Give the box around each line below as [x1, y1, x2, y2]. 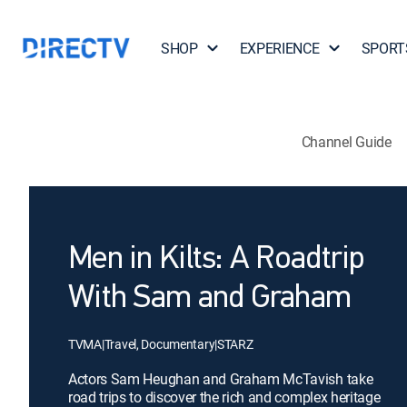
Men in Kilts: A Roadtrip [68, 243, 365, 276]
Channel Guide [301, 131, 392, 152]
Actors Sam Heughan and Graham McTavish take [68, 369, 373, 389]
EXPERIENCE [239, 38, 320, 58]
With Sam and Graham [68, 283, 352, 315]
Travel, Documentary [104, 335, 215, 352]
